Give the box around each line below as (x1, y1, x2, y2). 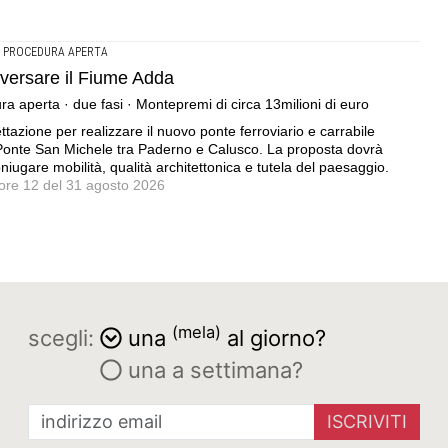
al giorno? (221, 324, 326, 351)
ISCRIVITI (327, 410, 407, 432)
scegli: (28, 324, 94, 351)
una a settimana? (122, 356, 303, 383)
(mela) (172, 321, 221, 342)
